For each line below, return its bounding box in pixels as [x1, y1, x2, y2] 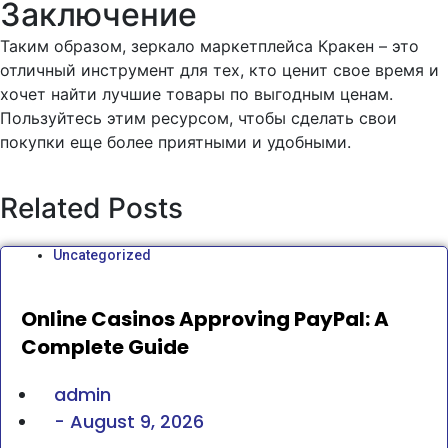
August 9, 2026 [70, 409, 204, 435]
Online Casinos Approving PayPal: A [21, 305, 389, 334]
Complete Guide [21, 333, 189, 362]
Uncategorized [53, 247, 151, 264]
